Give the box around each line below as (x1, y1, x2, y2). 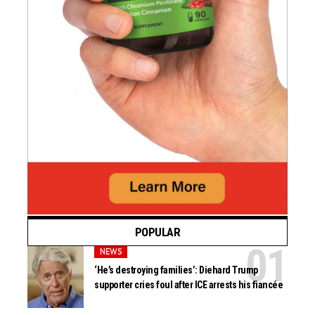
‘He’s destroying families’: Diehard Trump (94, 264, 258, 276)
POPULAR (134, 224, 181, 239)
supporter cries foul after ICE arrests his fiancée (94, 279, 283, 291)
